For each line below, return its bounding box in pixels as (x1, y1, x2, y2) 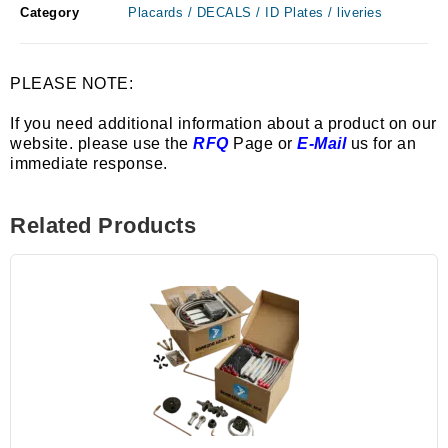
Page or (228, 135, 293, 153)
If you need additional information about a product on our (10, 115, 437, 133)
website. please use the (10, 135, 189, 153)
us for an (346, 135, 416, 153)
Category (20, 5, 79, 21)
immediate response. (10, 155, 168, 173)
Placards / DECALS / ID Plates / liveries (128, 5, 382, 21)
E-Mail (297, 135, 346, 153)
